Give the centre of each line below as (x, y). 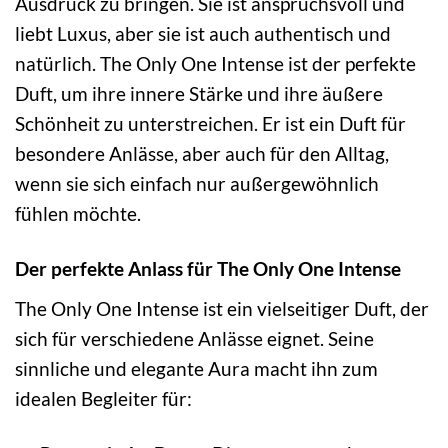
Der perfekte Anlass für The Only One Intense (208, 269)
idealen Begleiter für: (103, 398)
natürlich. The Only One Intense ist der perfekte (215, 64)
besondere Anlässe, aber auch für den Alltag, (202, 154)
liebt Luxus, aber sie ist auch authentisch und (203, 34)
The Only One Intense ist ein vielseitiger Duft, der (222, 308)
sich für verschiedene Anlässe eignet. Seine (194, 338)
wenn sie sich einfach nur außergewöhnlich (197, 184)
